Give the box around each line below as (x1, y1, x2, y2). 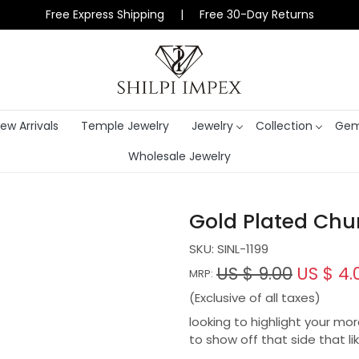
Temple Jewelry (80, 117, 169, 134)
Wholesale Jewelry (128, 148, 231, 165)
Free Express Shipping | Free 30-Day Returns (45, 6, 314, 22)
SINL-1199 (217, 240, 268, 258)
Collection (255, 117, 313, 134)
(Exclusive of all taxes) (189, 289, 321, 307)
